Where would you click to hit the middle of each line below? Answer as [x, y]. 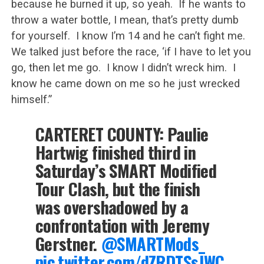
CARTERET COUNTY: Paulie [122, 134]
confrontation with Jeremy [122, 225]
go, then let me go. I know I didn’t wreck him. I [123, 68]
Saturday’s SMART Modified [126, 171]
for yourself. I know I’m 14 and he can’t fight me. [129, 36]
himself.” [31, 100]
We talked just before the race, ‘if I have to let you [131, 52]
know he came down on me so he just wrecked [125, 84]
